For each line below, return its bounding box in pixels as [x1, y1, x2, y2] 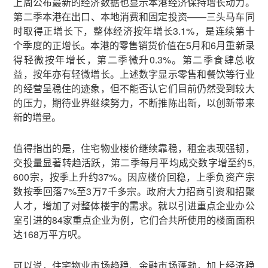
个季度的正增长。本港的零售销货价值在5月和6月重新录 [13, 38, 255, 52]
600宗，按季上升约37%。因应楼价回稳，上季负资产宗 [13, 170, 255, 184]
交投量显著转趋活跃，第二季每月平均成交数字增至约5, [13, 156, 255, 169]
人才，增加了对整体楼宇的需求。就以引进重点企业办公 [13, 199, 255, 212]
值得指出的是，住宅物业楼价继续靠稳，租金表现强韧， [13, 141, 255, 155]
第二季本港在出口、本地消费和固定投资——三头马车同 [13, 10, 255, 23]
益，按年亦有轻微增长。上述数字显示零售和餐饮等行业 [13, 67, 255, 81]
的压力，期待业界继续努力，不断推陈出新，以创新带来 [13, 96, 255, 109]
